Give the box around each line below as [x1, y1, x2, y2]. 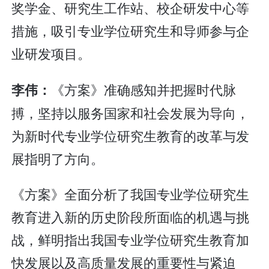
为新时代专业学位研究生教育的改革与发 [11, 125, 250, 145]
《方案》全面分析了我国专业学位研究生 [11, 184, 250, 204]
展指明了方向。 [11, 148, 104, 168]
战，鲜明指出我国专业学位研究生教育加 [11, 230, 250, 249]
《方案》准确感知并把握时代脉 [51, 79, 237, 98]
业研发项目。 [11, 44, 91, 63]
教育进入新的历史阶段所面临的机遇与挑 [11, 207, 250, 226]
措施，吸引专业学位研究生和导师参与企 [11, 21, 250, 40]
